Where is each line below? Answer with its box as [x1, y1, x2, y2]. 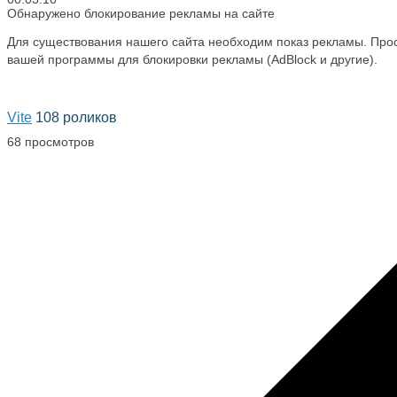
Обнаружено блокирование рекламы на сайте [7, 6, 275, 20]
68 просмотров [7, 135, 94, 150]
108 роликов [35, 109, 117, 126]
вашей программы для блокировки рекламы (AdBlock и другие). [7, 52, 378, 66]
